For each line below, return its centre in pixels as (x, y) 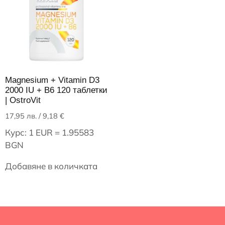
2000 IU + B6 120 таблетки (56, 90)
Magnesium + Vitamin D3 (52, 80)
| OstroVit (23, 100)
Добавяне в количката (51, 166)
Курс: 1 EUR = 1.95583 (49, 132)
